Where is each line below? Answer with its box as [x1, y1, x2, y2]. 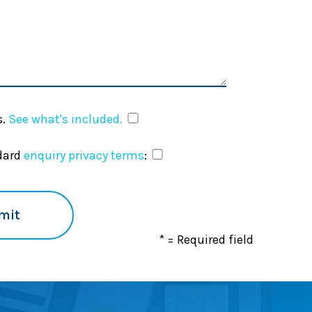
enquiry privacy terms [23, 147, 144, 163]
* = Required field [159, 232, 253, 248]
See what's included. [8, 111, 123, 127]
